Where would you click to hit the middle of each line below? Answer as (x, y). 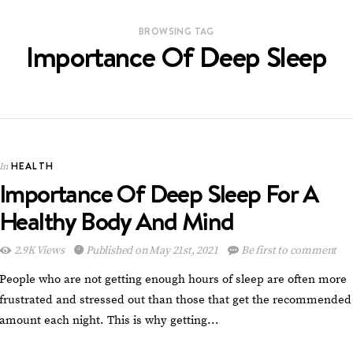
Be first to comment (288, 251)
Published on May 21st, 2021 (152, 251)
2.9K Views (39, 251)
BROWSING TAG (176, 31)
